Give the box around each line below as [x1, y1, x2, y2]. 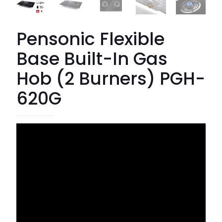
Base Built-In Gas [16, 47, 167, 71]
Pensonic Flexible [16, 27, 165, 52]
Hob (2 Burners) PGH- [16, 66, 205, 91]
